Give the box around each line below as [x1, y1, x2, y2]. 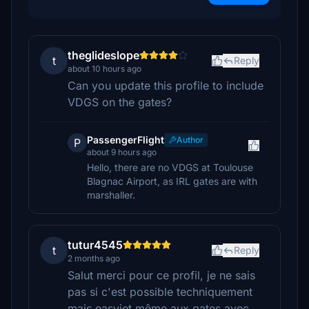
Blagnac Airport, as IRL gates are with [87, 175, 257, 187]
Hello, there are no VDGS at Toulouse [87, 161, 253, 173]
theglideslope [68, 48, 139, 62]
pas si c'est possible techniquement [68, 285, 252, 299]
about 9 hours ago [87, 147, 157, 157]
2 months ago [68, 253, 120, 263]
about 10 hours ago [68, 63, 141, 74]
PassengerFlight [87, 134, 164, 146]
